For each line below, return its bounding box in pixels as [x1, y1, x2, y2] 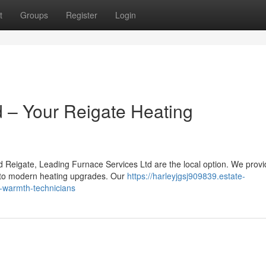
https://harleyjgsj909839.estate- [127, 170, 245, 182]
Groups [20, 9, 48, 21]
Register [66, 9, 97, 21]
